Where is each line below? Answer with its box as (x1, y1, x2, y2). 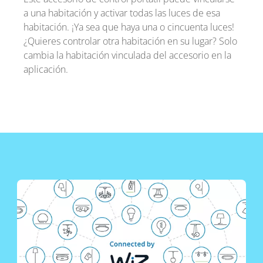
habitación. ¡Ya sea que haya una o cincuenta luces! (23, 21, 234, 34)
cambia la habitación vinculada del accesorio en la (23, 49, 231, 62)
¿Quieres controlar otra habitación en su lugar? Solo (23, 35, 237, 48)
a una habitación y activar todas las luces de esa (23, 6, 220, 20)
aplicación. (23, 63, 68, 76)
